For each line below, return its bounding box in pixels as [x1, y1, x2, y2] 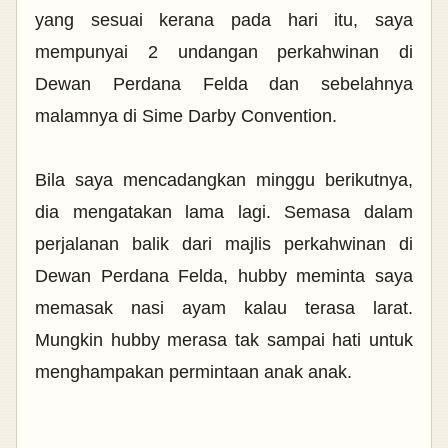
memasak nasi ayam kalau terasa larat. [35, 298, 413, 319]
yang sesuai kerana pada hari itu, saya [35, 10, 413, 31]
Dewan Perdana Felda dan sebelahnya [35, 74, 413, 95]
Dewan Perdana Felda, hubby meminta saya [35, 266, 413, 287]
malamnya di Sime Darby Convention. [35, 106, 342, 127]
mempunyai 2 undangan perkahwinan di [35, 42, 413, 63]
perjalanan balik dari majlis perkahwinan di [35, 234, 413, 255]
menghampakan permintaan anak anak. [35, 362, 352, 383]
